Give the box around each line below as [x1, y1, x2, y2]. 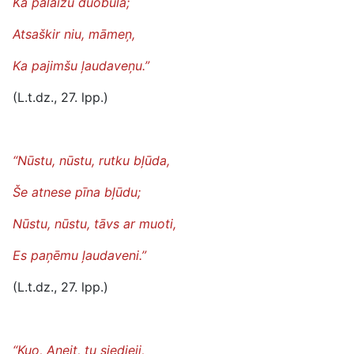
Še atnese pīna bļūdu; [13, 184, 141, 200]
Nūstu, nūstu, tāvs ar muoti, [13, 216, 176, 232]
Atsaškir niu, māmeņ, [13, 26, 135, 42]
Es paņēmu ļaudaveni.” [13, 247, 146, 263]
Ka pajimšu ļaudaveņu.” [13, 58, 149, 73]
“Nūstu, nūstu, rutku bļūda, [13, 153, 170, 168]
